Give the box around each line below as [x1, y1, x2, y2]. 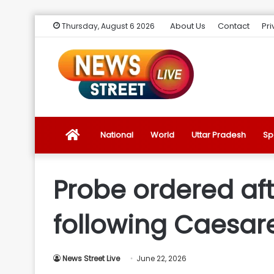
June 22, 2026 [136, 253, 187, 264]
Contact [218, 20, 250, 32]
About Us [170, 20, 206, 32]
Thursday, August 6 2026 [60, 21, 155, 31]
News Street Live [62, 253, 120, 264]
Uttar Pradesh [191, 129, 246, 141]
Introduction [79, 239, 127, 250]
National [100, 129, 133, 141]
